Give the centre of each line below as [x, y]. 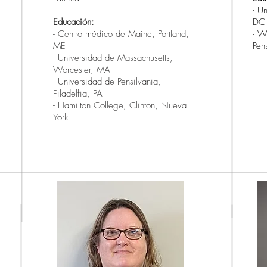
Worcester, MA [82, 70]
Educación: [74, 22]
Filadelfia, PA [78, 94]
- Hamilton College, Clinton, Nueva [120, 105]
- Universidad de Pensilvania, [107, 82]
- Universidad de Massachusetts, [113, 58]
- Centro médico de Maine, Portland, [121, 34]
